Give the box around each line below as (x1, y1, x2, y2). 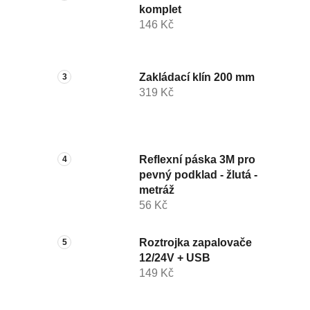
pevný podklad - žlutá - (138, 169, 257, 181)
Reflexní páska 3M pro (138, 154, 255, 166)
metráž (138, 184, 174, 197)
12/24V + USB (138, 251, 210, 264)
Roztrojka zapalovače (138, 236, 252, 248)
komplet (138, 3, 181, 16)
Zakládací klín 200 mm (138, 71, 255, 83)
